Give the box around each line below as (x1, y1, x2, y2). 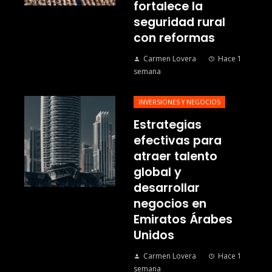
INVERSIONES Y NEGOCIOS (138, 98, 220, 107)
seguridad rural (134, 14, 225, 31)
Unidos (134, 227, 174, 244)
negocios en (134, 195, 206, 212)
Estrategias (134, 117, 202, 134)
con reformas (134, 30, 215, 47)
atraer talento (134, 148, 217, 165)
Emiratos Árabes (134, 211, 233, 228)
